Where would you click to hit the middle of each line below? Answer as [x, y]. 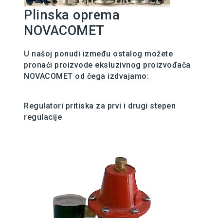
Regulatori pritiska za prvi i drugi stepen [100, 106]
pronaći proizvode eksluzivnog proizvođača [107, 65]
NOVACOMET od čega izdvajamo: [86, 76]
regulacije [43, 117]
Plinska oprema [72, 15]
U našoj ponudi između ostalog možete [98, 54]
